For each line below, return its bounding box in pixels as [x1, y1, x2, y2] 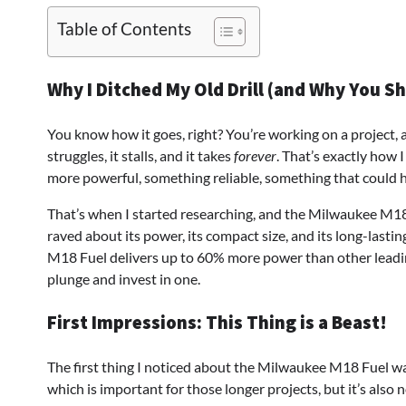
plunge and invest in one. [47, 270, 200, 288]
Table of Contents [57, 18, 191, 40]
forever [234, 147, 276, 165]
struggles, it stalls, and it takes [47, 147, 234, 165]
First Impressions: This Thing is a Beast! [47, 310, 387, 334]
